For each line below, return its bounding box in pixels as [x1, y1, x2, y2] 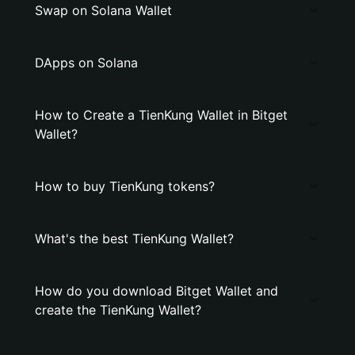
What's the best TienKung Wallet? [35, 231, 234, 246]
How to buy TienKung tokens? [35, 178, 215, 194]
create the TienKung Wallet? [35, 302, 201, 318]
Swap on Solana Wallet [35, 2, 172, 18]
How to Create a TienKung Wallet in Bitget [35, 107, 288, 123]
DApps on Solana [35, 55, 138, 71]
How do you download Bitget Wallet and [35, 283, 278, 299]
